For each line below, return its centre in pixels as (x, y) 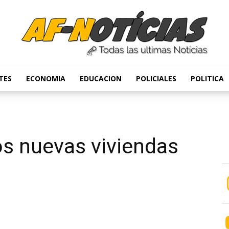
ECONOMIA (46, 78)
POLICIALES (156, 78)
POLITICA (207, 78)
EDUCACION (101, 78)
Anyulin (126, 89)
